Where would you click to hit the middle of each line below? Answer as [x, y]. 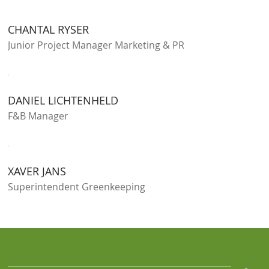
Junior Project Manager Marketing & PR [96, 45]
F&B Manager [38, 116]
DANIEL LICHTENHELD [63, 100]
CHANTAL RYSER [49, 29]
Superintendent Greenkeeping [77, 186]
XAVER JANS [37, 171]
